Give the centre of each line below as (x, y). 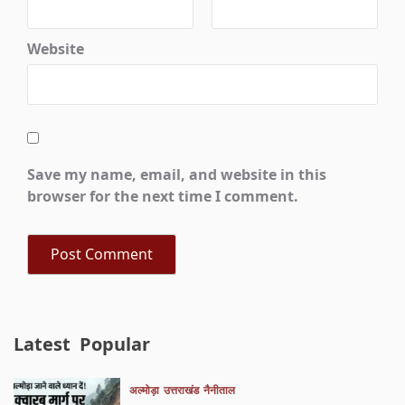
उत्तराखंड (181, 390)
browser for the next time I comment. (163, 196)
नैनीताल (219, 390)
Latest (42, 344)
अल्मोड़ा (144, 390)
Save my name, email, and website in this (177, 174)
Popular (115, 344)
